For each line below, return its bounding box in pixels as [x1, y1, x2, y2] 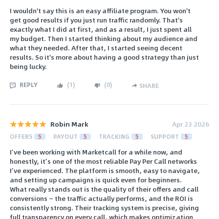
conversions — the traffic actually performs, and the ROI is [10, 193, 193, 203]
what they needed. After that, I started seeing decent [10, 43, 182, 53]
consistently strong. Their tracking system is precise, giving [10, 202, 199, 213]
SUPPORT [151, 131, 179, 141]
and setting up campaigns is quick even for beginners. [10, 174, 182, 185]
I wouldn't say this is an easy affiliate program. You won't [10, 5, 191, 16]
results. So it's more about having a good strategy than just [10, 52, 199, 63]
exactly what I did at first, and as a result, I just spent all [10, 24, 192, 35]
